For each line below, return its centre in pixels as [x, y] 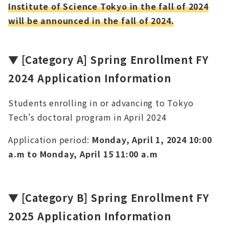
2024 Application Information [90, 78]
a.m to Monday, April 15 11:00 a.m [83, 154]
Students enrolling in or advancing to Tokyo [101, 103]
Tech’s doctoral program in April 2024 [87, 117]
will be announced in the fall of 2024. [91, 21]
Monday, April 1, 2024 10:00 [152, 140]
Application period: [50, 140]
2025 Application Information [90, 216]
